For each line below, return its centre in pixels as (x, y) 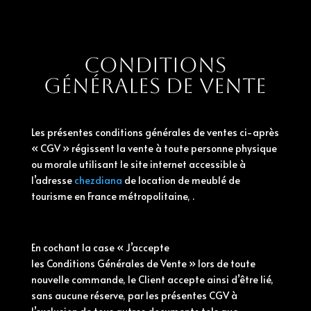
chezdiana (98, 180)
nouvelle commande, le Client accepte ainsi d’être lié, (152, 279)
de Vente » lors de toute (200, 263)
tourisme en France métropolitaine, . (112, 196)
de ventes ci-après (235, 132)
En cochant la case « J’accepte (100, 247)
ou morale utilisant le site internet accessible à (138, 164)
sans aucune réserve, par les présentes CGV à (134, 295)
